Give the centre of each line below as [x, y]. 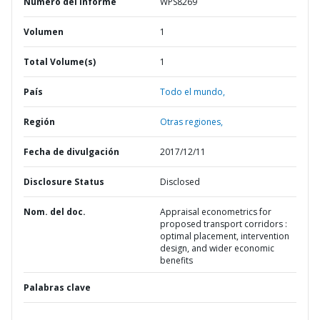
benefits [176, 260]
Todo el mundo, [192, 92]
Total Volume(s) [60, 62]
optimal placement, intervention [225, 236]
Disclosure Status [64, 182]
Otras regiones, [191, 122]
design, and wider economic [217, 248]
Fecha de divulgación [71, 152]
